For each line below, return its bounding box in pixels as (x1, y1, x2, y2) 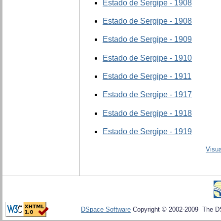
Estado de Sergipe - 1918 (103, 109, 192, 117)
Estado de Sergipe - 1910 (103, 53, 192, 62)
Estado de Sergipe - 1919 (103, 127, 192, 136)
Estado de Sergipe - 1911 (103, 72, 191, 81)
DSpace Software (81, 206, 131, 213)
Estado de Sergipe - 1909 (103, 35, 192, 44)
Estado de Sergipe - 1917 (103, 90, 192, 99)
